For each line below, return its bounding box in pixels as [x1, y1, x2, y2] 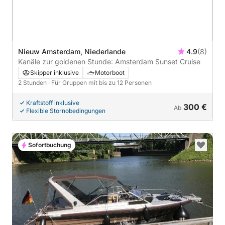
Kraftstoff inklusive [26, 98, 79, 106]
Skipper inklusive [30, 68, 79, 76]
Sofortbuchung [28, 141, 71, 149]
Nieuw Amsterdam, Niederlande [18, 47, 126, 56]
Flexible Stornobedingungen [26, 106, 105, 115]
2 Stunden [18, 78, 48, 86]
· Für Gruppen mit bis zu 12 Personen [48, 78, 152, 86]
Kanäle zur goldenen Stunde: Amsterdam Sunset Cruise [18, 57, 200, 66]
